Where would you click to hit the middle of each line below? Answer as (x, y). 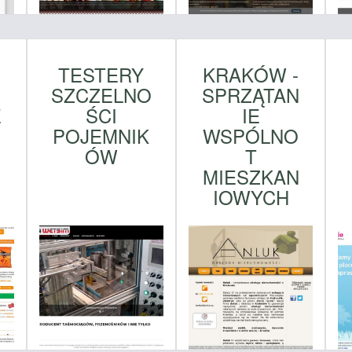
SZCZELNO (101, 95)
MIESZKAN (251, 177)
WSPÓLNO (251, 136)
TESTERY (101, 75)
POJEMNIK (101, 136)
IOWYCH (251, 197)
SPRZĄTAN (251, 95)
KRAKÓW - (251, 75)
